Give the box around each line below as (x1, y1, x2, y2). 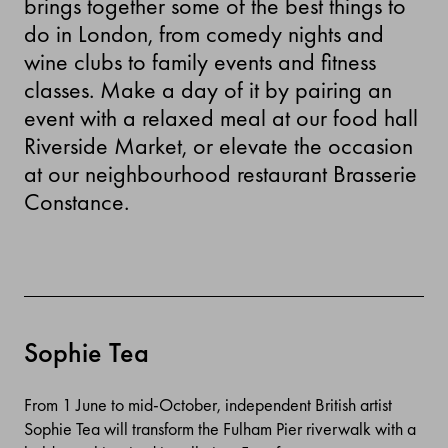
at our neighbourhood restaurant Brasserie (24, 158, 417, 189)
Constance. (24, 186, 129, 217)
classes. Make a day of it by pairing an (24, 74, 392, 105)
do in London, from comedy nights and (24, 18, 384, 49)
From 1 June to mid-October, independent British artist (24, 393, 392, 416)
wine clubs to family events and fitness (24, 46, 376, 77)
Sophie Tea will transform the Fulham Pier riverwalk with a (24, 417, 416, 440)
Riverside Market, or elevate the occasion (24, 130, 413, 161)
